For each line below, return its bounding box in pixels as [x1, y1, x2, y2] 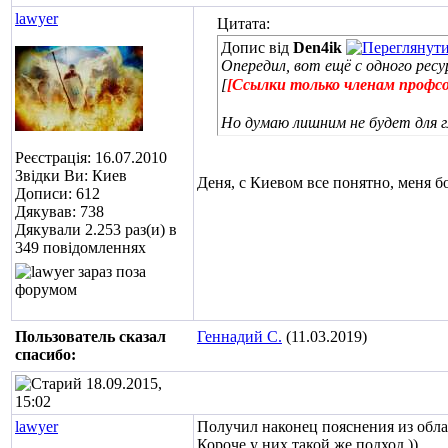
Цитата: [217, 15, 270, 32]
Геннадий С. [197, 328, 282, 345]
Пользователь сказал [15, 328, 166, 345]
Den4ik [293, 39, 342, 56]
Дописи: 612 [15, 185, 100, 202]
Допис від [221, 39, 293, 56]
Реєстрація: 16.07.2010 [15, 149, 167, 166]
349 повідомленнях [15, 239, 146, 256]
